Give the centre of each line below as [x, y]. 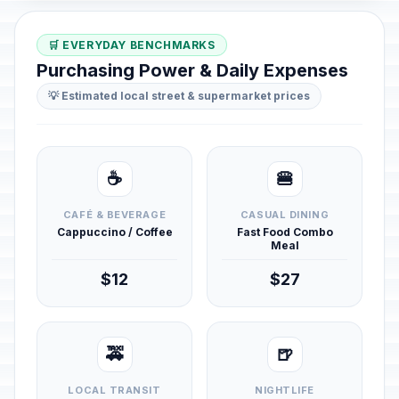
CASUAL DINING [285, 215]
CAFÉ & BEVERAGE [114, 215]
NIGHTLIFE [285, 390]
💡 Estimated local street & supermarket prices [179, 96]
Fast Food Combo [285, 232]
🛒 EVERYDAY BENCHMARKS [132, 45]
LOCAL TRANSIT [114, 390]
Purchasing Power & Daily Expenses [192, 70]
